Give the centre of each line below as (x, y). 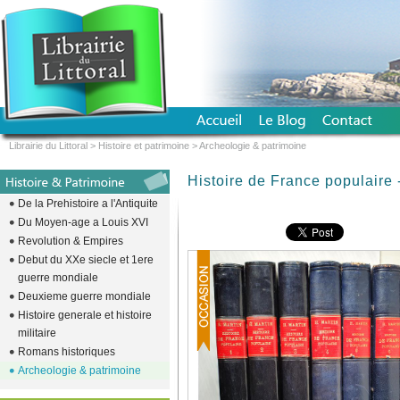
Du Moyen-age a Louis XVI (83, 222)
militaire (37, 333)
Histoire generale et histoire (85, 315)
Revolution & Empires (71, 241)
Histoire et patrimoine (144, 146)
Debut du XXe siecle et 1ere (86, 260)
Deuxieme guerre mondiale (84, 296)
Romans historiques (67, 352)
